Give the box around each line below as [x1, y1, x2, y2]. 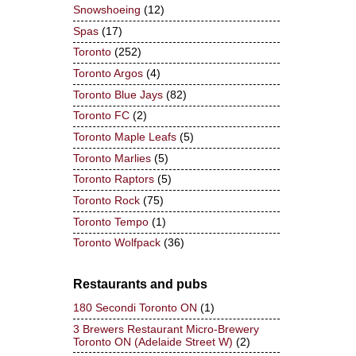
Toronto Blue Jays [73, 88, 163, 101]
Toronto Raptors [73, 173, 154, 186]
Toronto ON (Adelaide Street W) [73, 335, 233, 348]
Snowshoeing [73, 4, 141, 17]
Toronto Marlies [73, 152, 151, 164]
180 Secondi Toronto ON [73, 301, 197, 314]
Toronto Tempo [73, 215, 149, 228]
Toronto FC [73, 110, 130, 122]
